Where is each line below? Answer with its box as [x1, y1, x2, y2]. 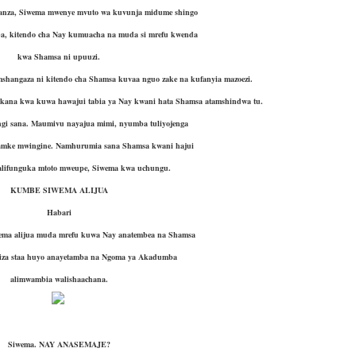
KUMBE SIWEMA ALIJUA [10, 184, 108, 195]
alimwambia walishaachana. [10, 273, 108, 284]
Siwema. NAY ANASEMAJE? [7, 338, 110, 350]
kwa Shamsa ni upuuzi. [17, 51, 101, 62]
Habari [46, 207, 72, 218]
